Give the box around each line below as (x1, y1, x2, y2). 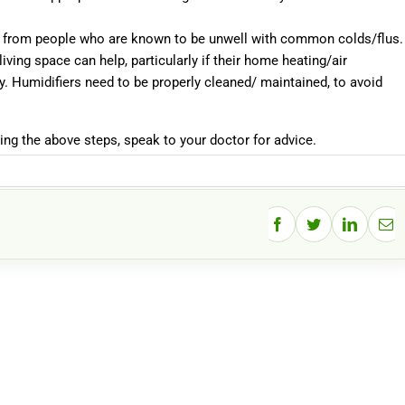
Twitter (312, 222, 353, 238)
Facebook (276, 222, 333, 238)
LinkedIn (348, 222, 401, 238)
